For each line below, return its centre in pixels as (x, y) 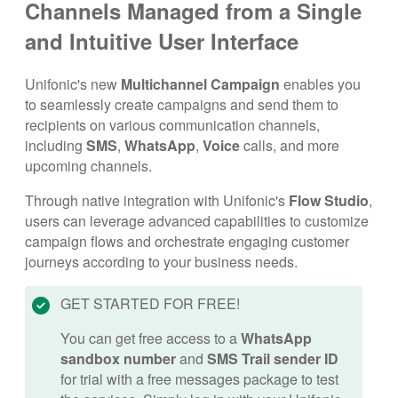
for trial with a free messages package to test (199, 378)
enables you (320, 84)
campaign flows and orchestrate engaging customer (187, 241)
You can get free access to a (151, 338)
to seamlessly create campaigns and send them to (182, 104)
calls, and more (290, 145)
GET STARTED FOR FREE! (150, 303)
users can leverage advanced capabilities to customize (197, 220)
